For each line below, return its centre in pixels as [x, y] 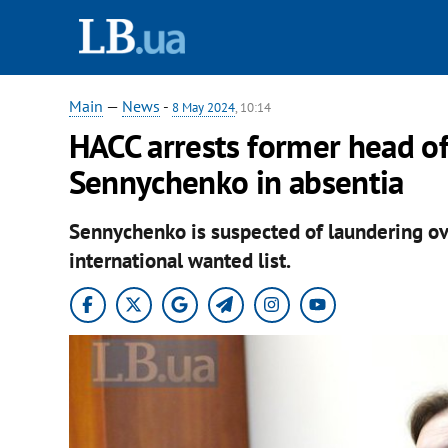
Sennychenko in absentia [236, 181]
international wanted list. [181, 260]
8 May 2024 [203, 107]
